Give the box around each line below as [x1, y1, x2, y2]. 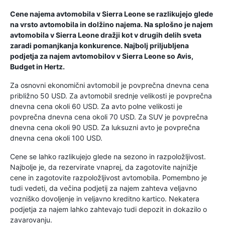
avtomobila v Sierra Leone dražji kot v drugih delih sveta [10, 31, 201, 39]
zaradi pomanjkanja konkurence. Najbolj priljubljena [10, 41, 189, 50]
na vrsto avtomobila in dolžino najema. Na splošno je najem [10, 20, 213, 29]
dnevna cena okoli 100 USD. [10, 134, 102, 142]
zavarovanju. [10, 215, 52, 224]
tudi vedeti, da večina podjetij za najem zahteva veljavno [10, 184, 197, 192]
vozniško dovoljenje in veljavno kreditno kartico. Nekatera [10, 194, 199, 203]
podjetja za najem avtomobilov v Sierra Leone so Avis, [10, 52, 193, 60]
